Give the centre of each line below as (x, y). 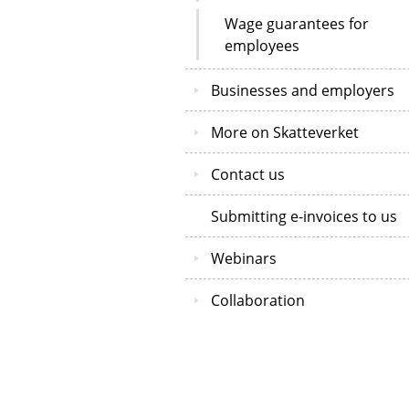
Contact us (248, 174)
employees (262, 45)
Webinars (244, 258)
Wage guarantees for (297, 23)
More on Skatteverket (285, 132)
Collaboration (258, 300)
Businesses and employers (303, 90)
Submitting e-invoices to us (304, 216)
